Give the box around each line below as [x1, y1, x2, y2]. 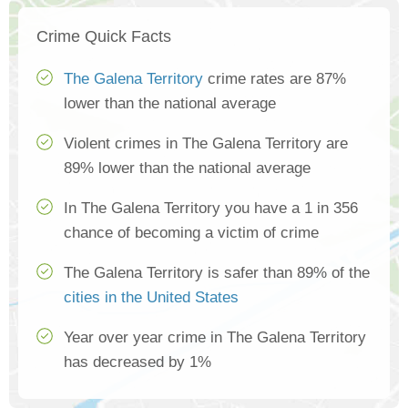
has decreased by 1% [64, 353, 211, 372]
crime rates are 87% [203, 70, 346, 88]
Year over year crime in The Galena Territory [64, 329, 366, 347]
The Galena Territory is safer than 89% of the [64, 264, 370, 282]
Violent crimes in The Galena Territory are [64, 135, 348, 153]
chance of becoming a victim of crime [64, 224, 319, 242]
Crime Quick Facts [36, 27, 171, 46]
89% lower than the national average [64, 159, 311, 178]
